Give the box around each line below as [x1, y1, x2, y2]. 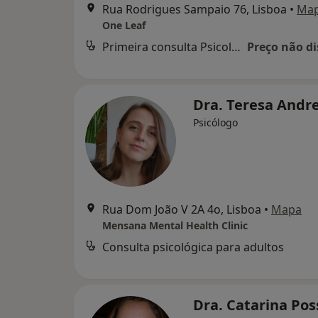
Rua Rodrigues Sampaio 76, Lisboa [102, 1, 287, 17]
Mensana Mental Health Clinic [102, 219, 248, 232]
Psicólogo [193, 116, 238, 129]
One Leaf [102, 18, 146, 32]
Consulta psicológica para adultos [102, 239, 284, 255]
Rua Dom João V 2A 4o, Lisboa [102, 202, 261, 217]
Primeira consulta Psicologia [231, 39, 241, 55]
